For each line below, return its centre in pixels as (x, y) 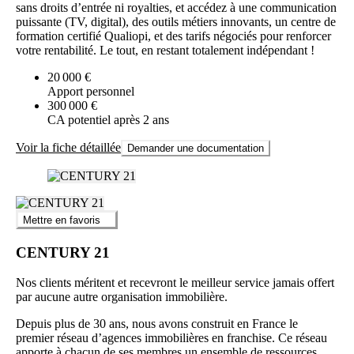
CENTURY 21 (63, 252)
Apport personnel (91, 91)
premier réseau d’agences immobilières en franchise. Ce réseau (171, 338)
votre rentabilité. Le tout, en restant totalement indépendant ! (165, 50)
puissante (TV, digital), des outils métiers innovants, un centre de (176, 21)
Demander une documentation (196, 148)
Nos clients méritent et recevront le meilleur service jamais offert (175, 283)
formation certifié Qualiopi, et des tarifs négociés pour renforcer (173, 36)
